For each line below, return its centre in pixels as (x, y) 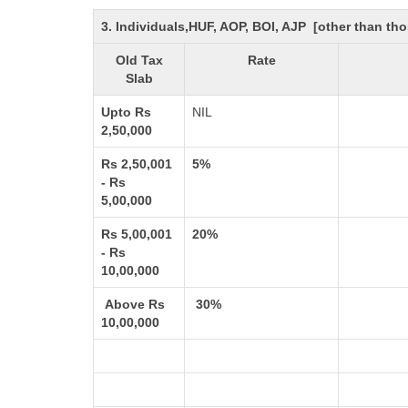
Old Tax (139, 60)
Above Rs (133, 304)
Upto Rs (126, 112)
